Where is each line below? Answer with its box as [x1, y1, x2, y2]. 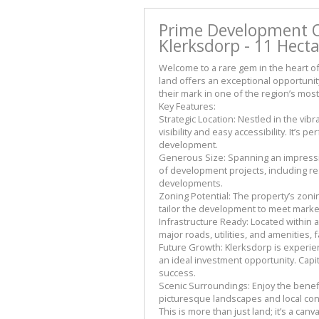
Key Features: [159, 100, 216, 113]
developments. [159, 177, 223, 190]
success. [159, 266, 196, 280]
